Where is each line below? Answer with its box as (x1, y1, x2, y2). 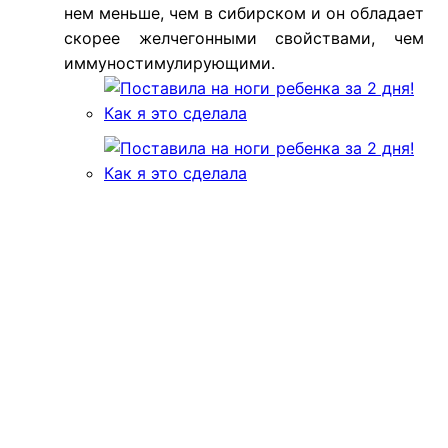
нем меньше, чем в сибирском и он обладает (64, 3, 424, 24)
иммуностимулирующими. (64, 53, 275, 74)
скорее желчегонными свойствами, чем (64, 28, 424, 49)
